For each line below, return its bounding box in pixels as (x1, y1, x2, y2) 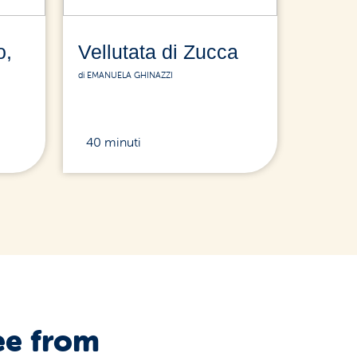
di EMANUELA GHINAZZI (78, 69, 174, 80)
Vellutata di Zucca (78, 41, 239, 63)
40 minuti (86, 133, 142, 150)
